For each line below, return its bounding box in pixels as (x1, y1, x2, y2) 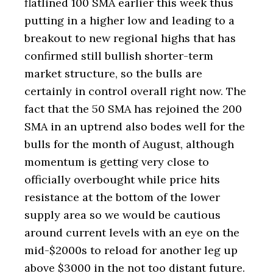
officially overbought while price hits (24, 172, 220, 186)
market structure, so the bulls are (24, 66, 202, 80)
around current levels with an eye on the (24, 225, 239, 239)
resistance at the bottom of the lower (24, 190, 220, 204)
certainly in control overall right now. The (24, 84, 246, 98)
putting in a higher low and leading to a (24, 13, 235, 27)
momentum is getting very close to (24, 155, 209, 169)
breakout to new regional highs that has (24, 31, 236, 45)
